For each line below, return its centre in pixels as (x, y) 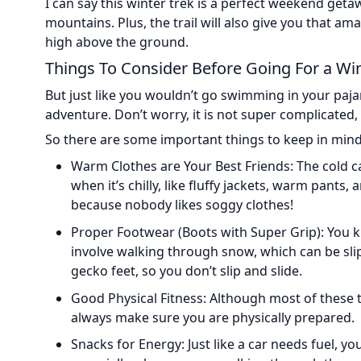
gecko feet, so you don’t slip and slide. (187, 270)
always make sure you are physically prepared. (213, 317)
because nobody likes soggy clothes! (182, 205)
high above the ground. (117, 42)
